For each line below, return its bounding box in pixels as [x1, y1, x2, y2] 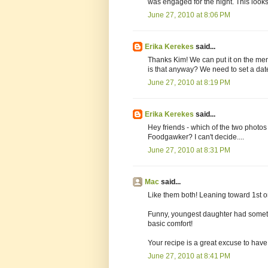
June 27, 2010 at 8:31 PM [148, 146, 230, 155]
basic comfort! [148, 220, 193, 229]
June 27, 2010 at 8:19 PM [148, 78, 230, 87]
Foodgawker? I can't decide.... [148, 133, 244, 142]
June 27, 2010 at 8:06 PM [148, 11, 230, 20]
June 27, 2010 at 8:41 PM [148, 252, 230, 261]
